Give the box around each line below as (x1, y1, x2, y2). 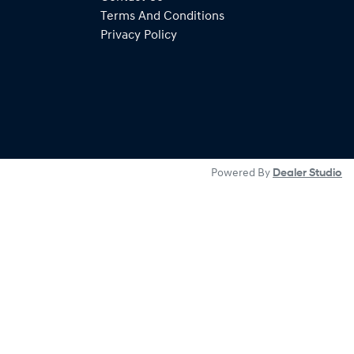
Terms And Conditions (100, 10, 224, 23)
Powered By (211, 168, 273, 179)
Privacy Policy (100, 29, 177, 42)
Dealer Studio (273, 168, 342, 179)
